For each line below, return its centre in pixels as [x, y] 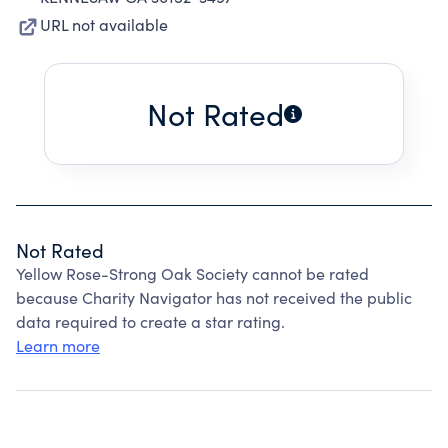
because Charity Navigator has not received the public [214, 297]
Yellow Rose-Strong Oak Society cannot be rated [192, 273]
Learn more [58, 345]
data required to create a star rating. [150, 321]
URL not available [104, 24]
